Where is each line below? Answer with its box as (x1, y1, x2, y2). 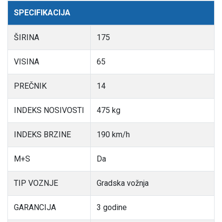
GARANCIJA (14, 203, 56, 213)
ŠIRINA (14, 33, 39, 43)
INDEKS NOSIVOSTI (14, 106, 84, 115)
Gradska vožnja (97, 178, 149, 188)
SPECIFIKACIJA (14, 8, 70, 18)
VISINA (14, 57, 39, 67)
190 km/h (97, 130, 130, 140)
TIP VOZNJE (14, 178, 58, 188)
